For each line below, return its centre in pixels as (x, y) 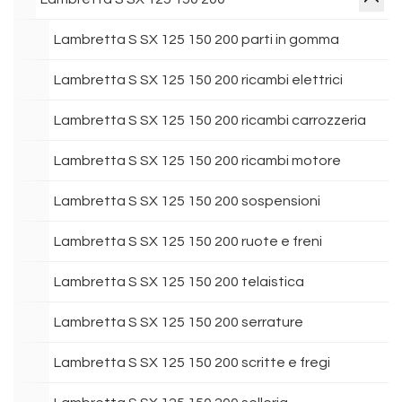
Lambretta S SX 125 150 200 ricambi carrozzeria (210, 120)
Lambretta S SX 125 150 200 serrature (179, 322)
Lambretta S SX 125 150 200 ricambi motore (197, 161)
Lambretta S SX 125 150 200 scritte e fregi (192, 363)
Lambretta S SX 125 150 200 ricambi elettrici (198, 80)
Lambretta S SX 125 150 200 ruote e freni (188, 241)
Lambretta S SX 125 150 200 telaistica (179, 282)
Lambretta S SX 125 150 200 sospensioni (187, 201)
